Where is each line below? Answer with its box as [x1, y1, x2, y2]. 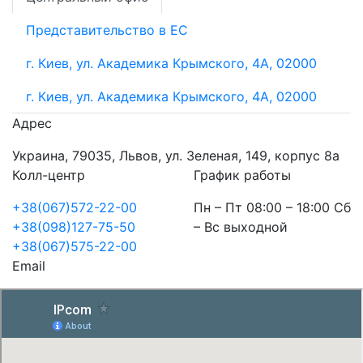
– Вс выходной [194, 219, 288, 236]
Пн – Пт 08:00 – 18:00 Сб [194, 199, 351, 216]
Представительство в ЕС [26, 22, 188, 39]
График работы [194, 167, 291, 184]
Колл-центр [12, 167, 85, 184]
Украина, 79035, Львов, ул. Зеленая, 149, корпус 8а [12, 147, 340, 164]
